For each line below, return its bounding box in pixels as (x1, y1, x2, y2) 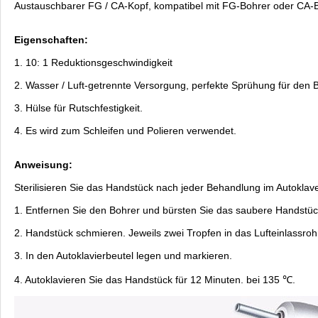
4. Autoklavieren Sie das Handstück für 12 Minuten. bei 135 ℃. (14, 273, 295, 285)
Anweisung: (14, 158, 72, 170)
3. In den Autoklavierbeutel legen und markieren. (14, 249, 232, 261)
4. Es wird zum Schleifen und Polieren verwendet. (14, 124, 236, 136)
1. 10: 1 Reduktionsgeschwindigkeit (14, 56, 172, 68)
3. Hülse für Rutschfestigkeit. (14, 102, 143, 114)
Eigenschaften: (14, 33, 88, 45)
